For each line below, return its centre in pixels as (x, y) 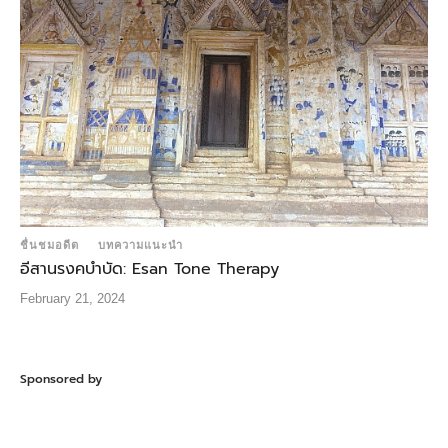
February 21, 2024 (72, 299)
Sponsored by (61, 379)
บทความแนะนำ (140, 245)
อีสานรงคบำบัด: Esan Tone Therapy (149, 269)
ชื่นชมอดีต (49, 245)
